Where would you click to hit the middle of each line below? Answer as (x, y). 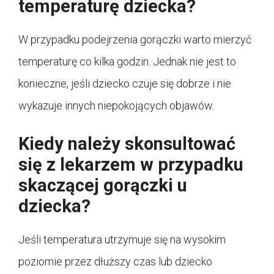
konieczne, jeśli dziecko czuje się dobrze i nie (125, 84)
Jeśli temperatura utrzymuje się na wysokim (122, 240)
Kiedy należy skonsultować (127, 144)
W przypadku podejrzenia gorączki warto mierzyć (135, 40)
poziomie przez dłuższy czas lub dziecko (115, 262)
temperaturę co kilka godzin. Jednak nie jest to (127, 62)
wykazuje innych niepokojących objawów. (116, 106)
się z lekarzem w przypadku (131, 165)
